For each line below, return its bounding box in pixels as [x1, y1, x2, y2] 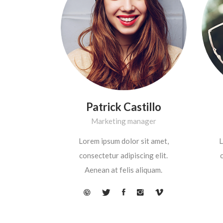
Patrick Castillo [86, 100, 161, 113]
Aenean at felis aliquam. [85, 165, 162, 174]
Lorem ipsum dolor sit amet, [78, 136, 169, 145]
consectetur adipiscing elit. [79, 150, 168, 160]
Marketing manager [91, 116, 156, 125]
